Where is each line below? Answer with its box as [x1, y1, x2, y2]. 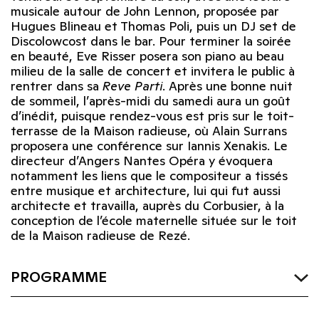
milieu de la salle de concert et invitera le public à [11, 63, 295, 80]
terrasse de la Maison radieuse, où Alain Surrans [11, 122, 287, 140]
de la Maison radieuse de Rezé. [11, 227, 190, 244]
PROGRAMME [11, 268, 107, 287]
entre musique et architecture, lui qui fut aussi [11, 182, 281, 199]
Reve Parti [103, 78, 162, 95]
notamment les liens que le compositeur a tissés [11, 167, 288, 184]
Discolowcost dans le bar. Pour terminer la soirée [11, 33, 291, 50]
